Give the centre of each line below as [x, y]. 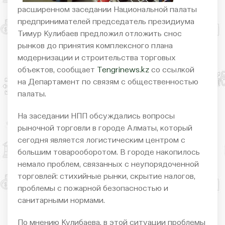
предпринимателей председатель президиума [106, 22]
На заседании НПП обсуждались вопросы [96, 116]
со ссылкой [172, 70]
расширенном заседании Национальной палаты [107, 10]
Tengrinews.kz [123, 70]
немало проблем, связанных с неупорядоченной [108, 164]
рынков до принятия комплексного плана [95, 46]
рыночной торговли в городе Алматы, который [105, 128]
